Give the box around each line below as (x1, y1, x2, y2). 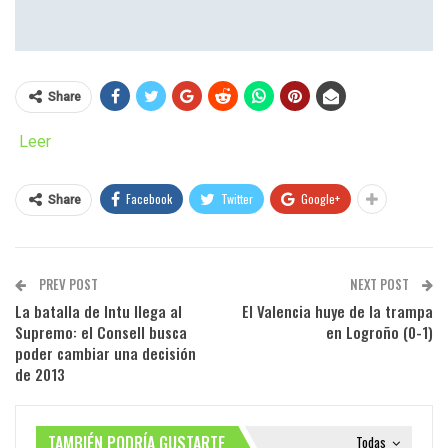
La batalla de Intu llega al (15, 299, 182, 322)
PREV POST (36, 273, 98, 294)
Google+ (301, 189, 340, 207)
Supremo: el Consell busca (15, 320, 187, 343)
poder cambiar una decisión (15, 341, 196, 364)
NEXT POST (350, 273, 412, 294)
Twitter (221, 189, 253, 207)
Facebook (126, 189, 172, 207)
